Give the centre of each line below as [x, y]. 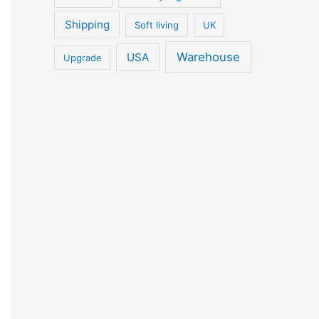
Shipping [87, 24]
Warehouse [208, 57]
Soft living [157, 25]
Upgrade [82, 57]
